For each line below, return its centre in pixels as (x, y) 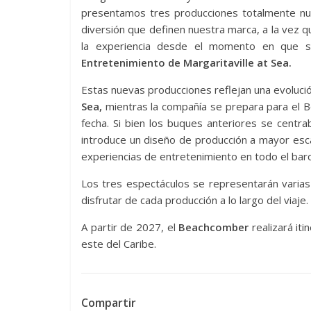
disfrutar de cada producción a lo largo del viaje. (195, 200)
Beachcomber (214, 227)
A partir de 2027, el (130, 227)
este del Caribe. (119, 244)
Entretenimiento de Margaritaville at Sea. (186, 62)
